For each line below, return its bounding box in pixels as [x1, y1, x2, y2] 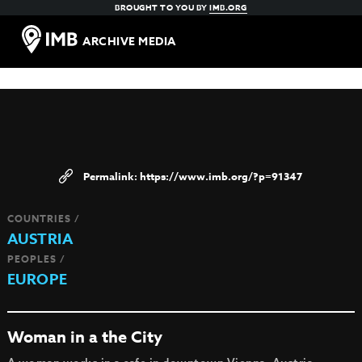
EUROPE [6, 269, 68, 290]
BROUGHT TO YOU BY [115, 2, 210, 13]
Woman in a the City [6, 326, 162, 347]
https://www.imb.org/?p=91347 [140, 169, 303, 183]
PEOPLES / [6, 252, 65, 266]
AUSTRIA [6, 229, 74, 250]
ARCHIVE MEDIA [82, 33, 176, 50]
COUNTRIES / [6, 212, 80, 225]
